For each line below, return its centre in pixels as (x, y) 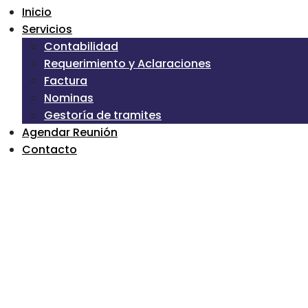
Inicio (37, 12)
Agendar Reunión (70, 132)
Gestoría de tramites (103, 115)
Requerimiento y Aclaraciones (128, 64)
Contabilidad (81, 46)
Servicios (47, 29)
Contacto (49, 150)
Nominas (69, 98)
